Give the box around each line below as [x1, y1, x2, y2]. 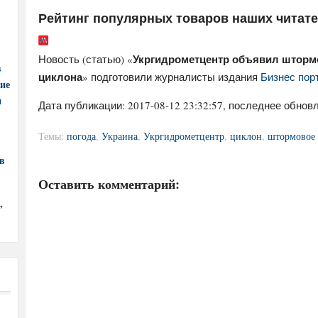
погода [67, 129, 96, 143]
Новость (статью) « [38, 52, 133, 66]
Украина [102, 129, 138, 143]
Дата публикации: [38, 98, 128, 112]
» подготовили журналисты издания [82, 70, 261, 84]
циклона [38, 69, 82, 84]
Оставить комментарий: [38, 175, 180, 193]
